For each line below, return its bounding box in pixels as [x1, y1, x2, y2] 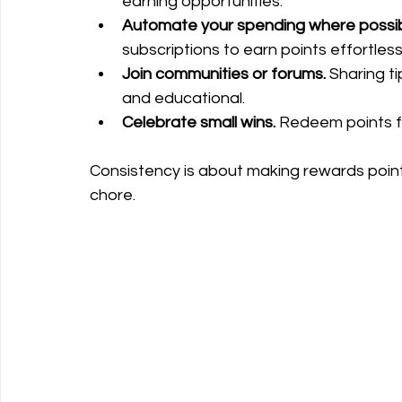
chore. [90, 187, 135, 205]
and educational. [122, 90, 245, 108]
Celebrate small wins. [122, 114, 275, 132]
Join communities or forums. [122, 66, 326, 83]
